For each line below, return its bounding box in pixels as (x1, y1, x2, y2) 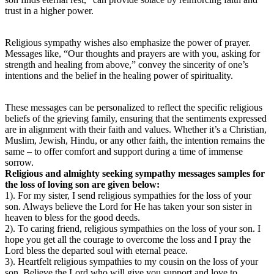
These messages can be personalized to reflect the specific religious (5, 102, 262, 113)
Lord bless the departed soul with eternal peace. (5, 245, 188, 256)
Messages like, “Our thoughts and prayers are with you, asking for (5, 48, 260, 59)
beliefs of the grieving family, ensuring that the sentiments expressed (5, 113, 267, 124)
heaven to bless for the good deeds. (5, 212, 140, 223)
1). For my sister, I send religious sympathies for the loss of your (5, 190, 251, 201)
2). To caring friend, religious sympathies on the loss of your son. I (5, 223, 261, 234)
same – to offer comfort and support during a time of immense (5, 146, 243, 157)
